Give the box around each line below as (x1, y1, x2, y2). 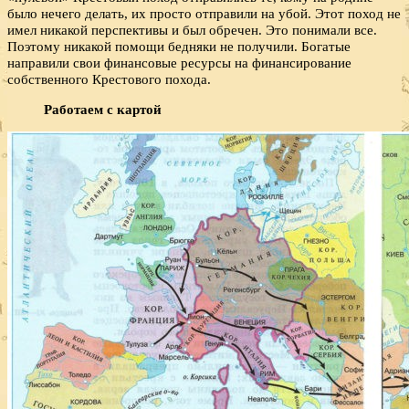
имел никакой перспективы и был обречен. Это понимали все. (7, 21, 377, 37)
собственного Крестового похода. (7, 70, 211, 87)
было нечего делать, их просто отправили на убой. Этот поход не (7, 5, 401, 21)
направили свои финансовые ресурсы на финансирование (7, 54, 351, 70)
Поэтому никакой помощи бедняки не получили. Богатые (7, 37, 351, 54)
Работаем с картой (44, 100, 162, 117)
